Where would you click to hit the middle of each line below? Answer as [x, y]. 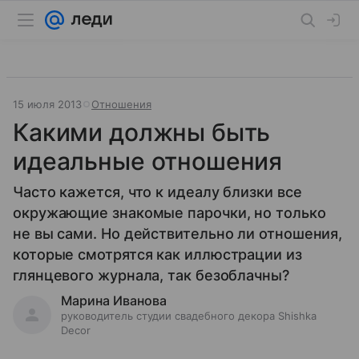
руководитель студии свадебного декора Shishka [189, 316]
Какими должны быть [142, 132]
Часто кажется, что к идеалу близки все [157, 192]
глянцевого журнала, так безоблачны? [151, 275]
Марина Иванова [114, 301]
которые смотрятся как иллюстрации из [157, 254]
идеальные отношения [148, 161]
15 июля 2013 [47, 104]
